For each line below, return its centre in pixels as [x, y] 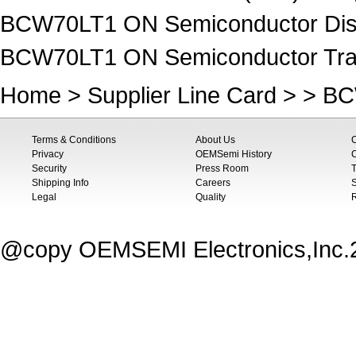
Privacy [48, 154]
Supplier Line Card [182, 95]
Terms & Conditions [74, 140]
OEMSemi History [234, 154]
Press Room [222, 168]
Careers [213, 183]
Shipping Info [60, 183]
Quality [211, 197]
